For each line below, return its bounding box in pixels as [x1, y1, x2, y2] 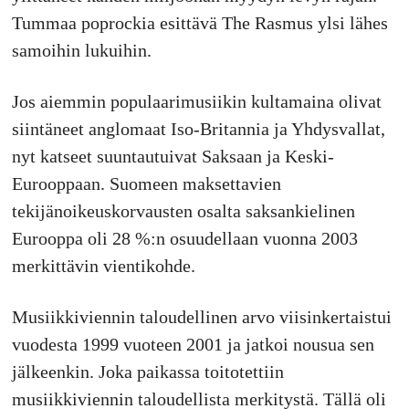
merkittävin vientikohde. [11, 255, 195, 276]
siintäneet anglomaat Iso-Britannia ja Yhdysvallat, [11, 118, 385, 139]
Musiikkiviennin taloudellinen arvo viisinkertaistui [11, 306, 392, 327]
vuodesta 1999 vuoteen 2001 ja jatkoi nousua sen [11, 333, 374, 354]
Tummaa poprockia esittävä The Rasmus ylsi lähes [11, 12, 388, 33]
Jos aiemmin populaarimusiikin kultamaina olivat [11, 90, 382, 111]
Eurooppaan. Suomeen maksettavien [11, 173, 281, 194]
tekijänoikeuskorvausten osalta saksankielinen [11, 200, 355, 221]
